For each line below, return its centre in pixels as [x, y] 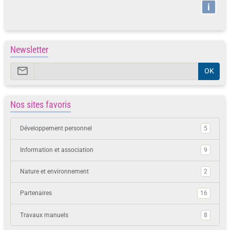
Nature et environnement [54, 172]
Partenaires [36, 193]
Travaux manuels [44, 215]
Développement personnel [56, 129]
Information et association [56, 150]
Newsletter [29, 50]
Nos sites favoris [41, 104]
